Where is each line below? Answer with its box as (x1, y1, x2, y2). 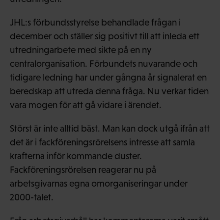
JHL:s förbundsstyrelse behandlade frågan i (10, 17, 181, 27)
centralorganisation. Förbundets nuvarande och (10, 58, 197, 69)
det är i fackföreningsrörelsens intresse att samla (10, 137, 195, 147)
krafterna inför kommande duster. (10, 150, 142, 161)
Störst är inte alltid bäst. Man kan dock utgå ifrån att (10, 123, 210, 134)
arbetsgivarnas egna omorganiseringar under (10, 178, 188, 189)
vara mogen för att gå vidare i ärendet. (10, 99, 162, 110)
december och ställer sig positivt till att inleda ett (10, 30, 199, 41)
